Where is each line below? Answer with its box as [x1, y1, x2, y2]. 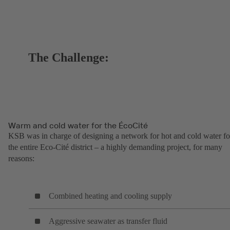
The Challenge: [28, 51, 109, 65]
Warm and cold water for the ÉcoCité [8, 120, 148, 130]
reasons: [8, 154, 34, 163]
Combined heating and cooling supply [49, 191, 172, 200]
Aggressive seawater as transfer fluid [49, 216, 167, 225]
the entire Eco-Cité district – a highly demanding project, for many [8, 142, 222, 151]
